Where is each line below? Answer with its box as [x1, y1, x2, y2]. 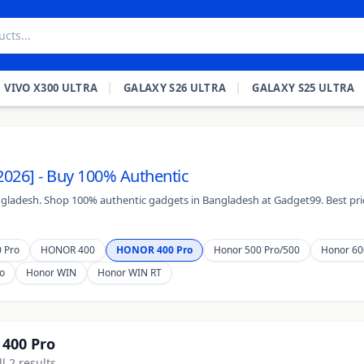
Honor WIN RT [97, 266, 162, 279]
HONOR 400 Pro [116, 243, 193, 257]
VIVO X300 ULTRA [4, 80, 98, 95]
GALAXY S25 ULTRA [252, 80, 355, 95]
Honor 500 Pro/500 [214, 243, 300, 257]
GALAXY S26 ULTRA [123, 80, 227, 95]
